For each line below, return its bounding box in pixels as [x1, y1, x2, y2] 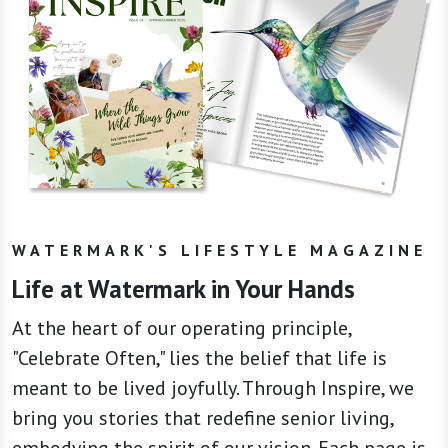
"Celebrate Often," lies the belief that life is [12, 345, 387, 372]
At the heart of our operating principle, [12, 315, 351, 342]
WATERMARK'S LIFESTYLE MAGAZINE [12, 240, 427, 261]
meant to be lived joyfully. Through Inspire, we [12, 375, 414, 402]
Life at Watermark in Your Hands [12, 273, 355, 306]
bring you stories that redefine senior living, [12, 405, 393, 432]
